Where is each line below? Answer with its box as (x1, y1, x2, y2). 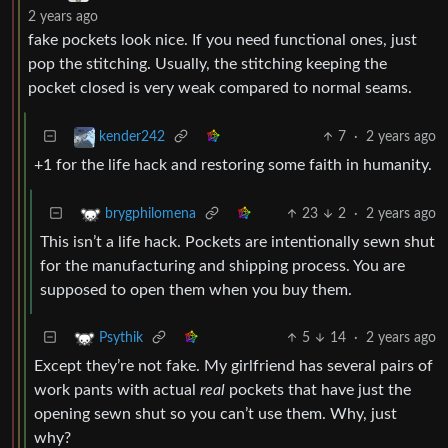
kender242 (99, 130, 165, 145)
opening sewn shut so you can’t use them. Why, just (34, 406, 397, 422)
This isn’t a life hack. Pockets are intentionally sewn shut (40, 234, 435, 250)
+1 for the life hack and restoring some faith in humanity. (34, 157, 432, 173)
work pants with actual (34, 382, 200, 398)
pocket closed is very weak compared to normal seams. (28, 80, 412, 96)
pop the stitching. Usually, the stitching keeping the (28, 56, 387, 72)
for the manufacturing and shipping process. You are (40, 258, 405, 274)
